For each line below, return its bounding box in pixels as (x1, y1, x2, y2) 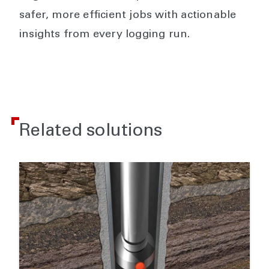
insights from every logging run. (19, 29, 190, 40)
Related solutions (19, 122, 162, 141)
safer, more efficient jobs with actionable (19, 10, 237, 21)
